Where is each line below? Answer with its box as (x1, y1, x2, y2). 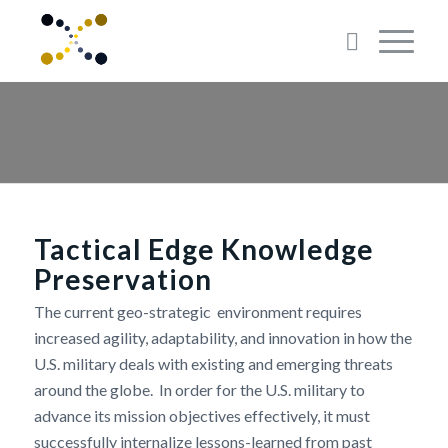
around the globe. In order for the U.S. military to (33, 380, 365, 400)
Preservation (33, 262, 212, 296)
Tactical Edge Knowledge (33, 232, 374, 266)
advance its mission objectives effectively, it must (33, 406, 370, 426)
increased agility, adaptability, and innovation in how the (33, 328, 412, 348)
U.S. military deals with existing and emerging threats (33, 354, 393, 374)
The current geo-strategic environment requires (33, 302, 362, 322)
